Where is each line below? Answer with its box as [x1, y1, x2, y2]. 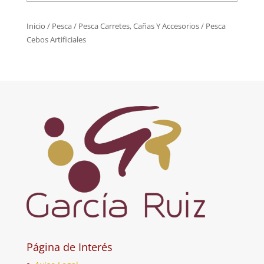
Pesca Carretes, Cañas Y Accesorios [78, 20, 199, 31]
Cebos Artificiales [26, 34, 86, 45]
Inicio [26, 20, 45, 31]
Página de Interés [26, 239, 113, 254]
